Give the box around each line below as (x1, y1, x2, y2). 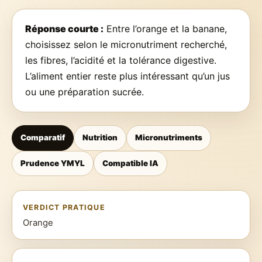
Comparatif (20, 133, 65, 143)
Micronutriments (135, 133, 203, 143)
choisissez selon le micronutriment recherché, (25, 39, 227, 50)
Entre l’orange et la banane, (104, 23, 227, 35)
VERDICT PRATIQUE (23, 203, 105, 212)
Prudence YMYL (20, 158, 85, 168)
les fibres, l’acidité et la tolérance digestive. (25, 54, 216, 66)
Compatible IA (102, 158, 159, 168)
